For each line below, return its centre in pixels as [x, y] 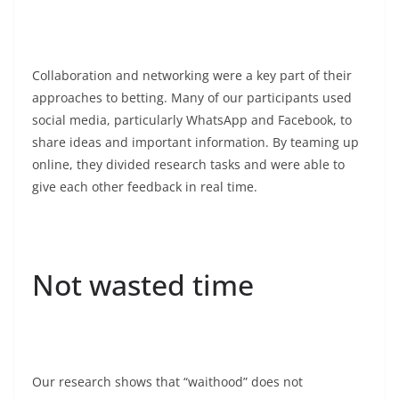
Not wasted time [143, 284]
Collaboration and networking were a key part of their [192, 75]
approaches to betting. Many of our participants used [192, 97]
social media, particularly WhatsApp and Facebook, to [192, 119]
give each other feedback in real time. [145, 186]
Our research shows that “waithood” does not [167, 381]
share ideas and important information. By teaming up [195, 142]
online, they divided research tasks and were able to [188, 164]
